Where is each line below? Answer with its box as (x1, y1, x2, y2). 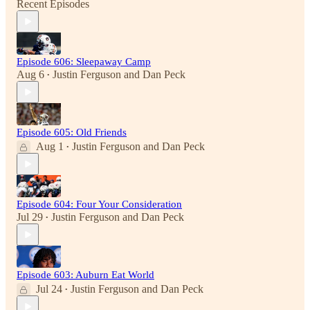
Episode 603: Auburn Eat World (17, 269, 154, 281)
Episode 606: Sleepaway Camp (17, 56, 151, 68)
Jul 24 (36, 283, 62, 295)
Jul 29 (17, 211, 43, 224)
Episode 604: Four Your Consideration (17, 199, 182, 210)
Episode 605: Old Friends (17, 127, 127, 138)
